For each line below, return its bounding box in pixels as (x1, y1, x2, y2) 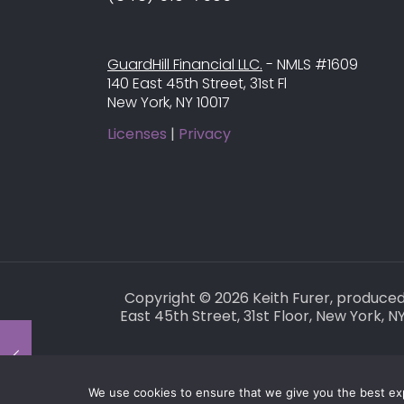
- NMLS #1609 (262, 53, 358, 75)
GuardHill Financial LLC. (107, 53, 262, 75)
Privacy (179, 123, 231, 144)
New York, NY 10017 (107, 91, 230, 113)
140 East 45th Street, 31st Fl (107, 72, 287, 94)
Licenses (107, 123, 167, 144)
